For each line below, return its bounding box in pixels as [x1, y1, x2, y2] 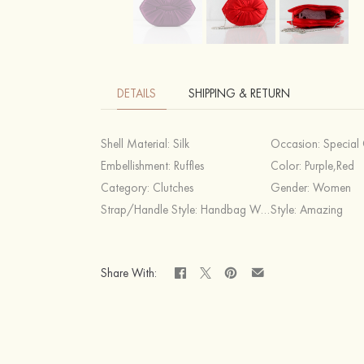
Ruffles [174, 158, 205, 174]
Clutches [153, 180, 194, 196]
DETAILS [117, 85, 157, 102]
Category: [101, 180, 154, 196]
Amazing [300, 201, 344, 218]
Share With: [101, 264, 158, 281]
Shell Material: [101, 136, 174, 152]
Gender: [271, 180, 314, 196]
